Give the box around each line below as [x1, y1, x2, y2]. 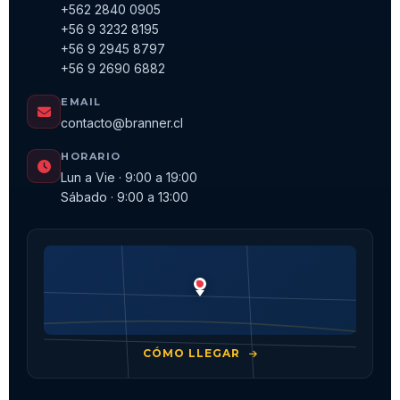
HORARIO [61, 150, 121, 163]
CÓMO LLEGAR [142, 346, 244, 361]
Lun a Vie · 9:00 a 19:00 [61, 170, 197, 186]
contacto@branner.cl [61, 115, 183, 131]
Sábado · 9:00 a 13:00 [61, 189, 188, 205]
